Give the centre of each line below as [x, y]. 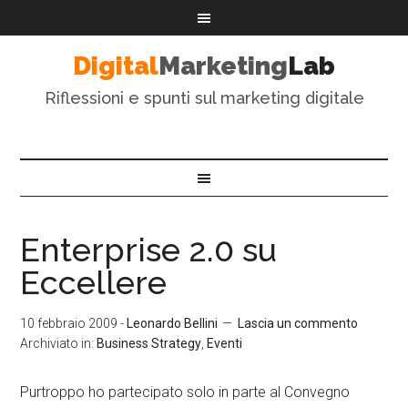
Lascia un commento [298, 323]
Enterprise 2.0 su [149, 250]
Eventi [225, 343]
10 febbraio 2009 [69, 323]
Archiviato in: [59, 343]
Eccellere [94, 282]
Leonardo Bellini [173, 323]
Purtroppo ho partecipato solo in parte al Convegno [185, 392]
